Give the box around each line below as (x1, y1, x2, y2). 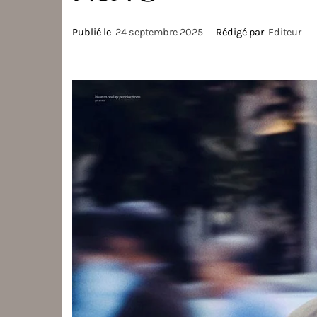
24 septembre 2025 (115, 26, 203, 38)
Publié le (72, 26, 115, 38)
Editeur (268, 26, 301, 38)
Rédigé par (214, 26, 268, 38)
